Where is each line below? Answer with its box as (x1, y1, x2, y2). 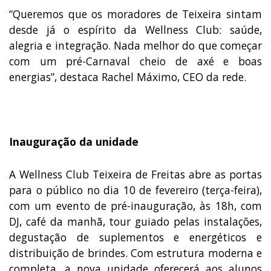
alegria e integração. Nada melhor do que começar (9, 38, 262, 53)
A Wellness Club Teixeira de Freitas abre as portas (9, 166, 262, 181)
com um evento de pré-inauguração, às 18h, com (9, 198, 262, 213)
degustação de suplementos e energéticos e (9, 229, 262, 244)
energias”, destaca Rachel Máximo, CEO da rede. (9, 69, 246, 84)
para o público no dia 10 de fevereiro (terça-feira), (9, 182, 262, 197)
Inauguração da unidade (9, 134, 139, 149)
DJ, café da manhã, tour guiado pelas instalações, (9, 214, 262, 229)
